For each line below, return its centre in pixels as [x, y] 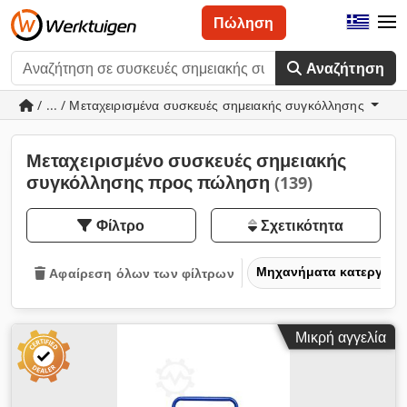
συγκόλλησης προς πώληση [150, 182]
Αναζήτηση [345, 68]
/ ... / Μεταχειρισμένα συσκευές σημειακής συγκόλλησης [201, 105]
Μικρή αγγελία [341, 337]
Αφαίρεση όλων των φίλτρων [142, 273]
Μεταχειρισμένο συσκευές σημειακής [186, 160]
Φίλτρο [120, 225]
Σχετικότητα [300, 225]
